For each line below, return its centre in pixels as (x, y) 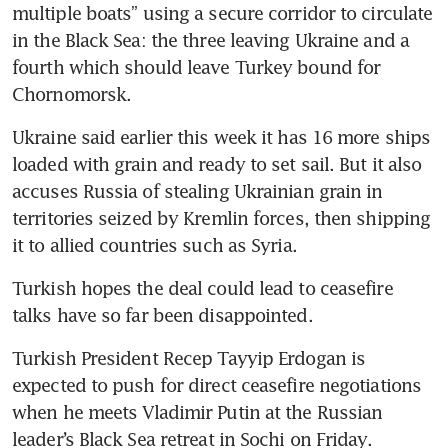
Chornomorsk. (72, 94)
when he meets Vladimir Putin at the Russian (197, 412)
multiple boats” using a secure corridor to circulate (222, 13)
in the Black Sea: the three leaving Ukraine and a (210, 40)
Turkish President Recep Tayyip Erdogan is (189, 358)
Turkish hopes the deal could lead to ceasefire (202, 288)
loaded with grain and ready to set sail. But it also (217, 164)
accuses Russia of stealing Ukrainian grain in (197, 191)
